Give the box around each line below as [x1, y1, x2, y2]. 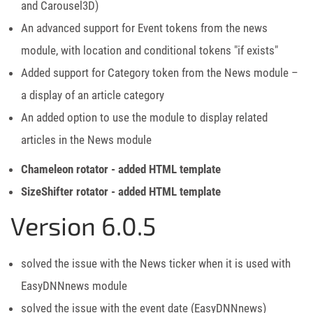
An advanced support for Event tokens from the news [21, 20, 268, 35]
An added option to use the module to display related [21, 110, 268, 124]
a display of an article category [21, 87, 164, 102]
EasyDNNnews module [21, 278, 127, 293]
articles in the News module [21, 132, 152, 147]
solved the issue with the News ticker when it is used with [21, 256, 291, 270]
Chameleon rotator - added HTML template [21, 161, 221, 176]
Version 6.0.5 [10, 210, 156, 240]
